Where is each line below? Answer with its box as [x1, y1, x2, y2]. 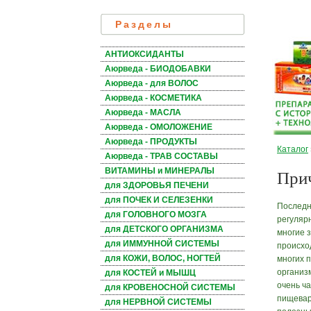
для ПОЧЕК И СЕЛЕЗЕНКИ [105, 195, 213, 205]
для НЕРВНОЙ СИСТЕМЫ [105, 297, 212, 308]
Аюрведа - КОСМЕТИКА [105, 93, 202, 103]
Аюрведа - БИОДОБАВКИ [105, 64, 211, 74]
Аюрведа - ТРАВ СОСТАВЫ [105, 151, 218, 162]
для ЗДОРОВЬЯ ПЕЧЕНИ [105, 180, 209, 191]
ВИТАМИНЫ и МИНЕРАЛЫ [105, 166, 215, 176]
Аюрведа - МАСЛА [105, 108, 181, 118]
